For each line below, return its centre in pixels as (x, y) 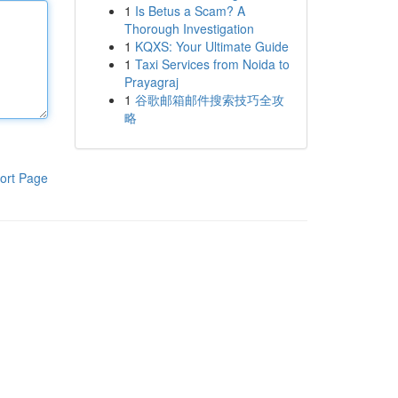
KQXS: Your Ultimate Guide (211, 46)
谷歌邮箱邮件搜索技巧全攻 (209, 99)
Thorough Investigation (189, 28)
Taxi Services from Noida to (212, 64)
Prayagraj (151, 82)
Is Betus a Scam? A (190, 11)
